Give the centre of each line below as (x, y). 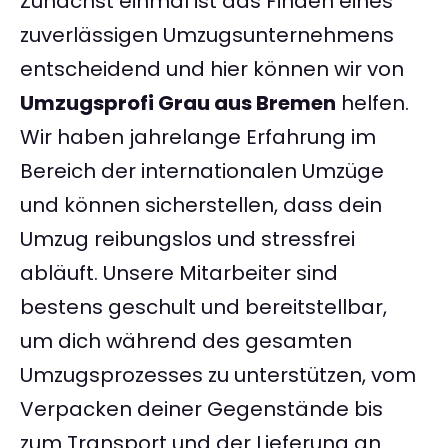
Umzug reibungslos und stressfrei (187, 239)
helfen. (372, 103)
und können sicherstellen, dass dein (201, 205)
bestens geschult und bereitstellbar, (203, 307)
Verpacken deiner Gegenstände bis (201, 409)
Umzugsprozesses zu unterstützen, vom (218, 375)
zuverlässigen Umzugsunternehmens (207, 35)
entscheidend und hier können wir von (212, 69)
